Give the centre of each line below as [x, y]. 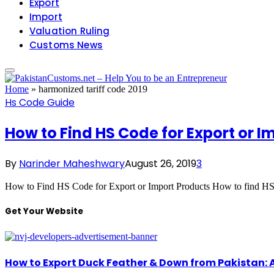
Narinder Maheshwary [72, 163]
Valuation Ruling [70, 31]
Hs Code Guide [40, 102]
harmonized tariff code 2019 [93, 89]
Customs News [66, 45]
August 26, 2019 [161, 163]
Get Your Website [44, 211]
